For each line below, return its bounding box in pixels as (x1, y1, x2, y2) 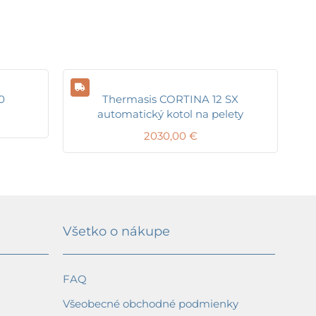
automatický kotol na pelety (97, 107, 243, 121)
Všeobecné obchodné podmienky (63, 296, 238, 310)
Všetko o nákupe (63, 224, 170, 240)
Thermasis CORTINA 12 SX (102, 92, 238, 106)
